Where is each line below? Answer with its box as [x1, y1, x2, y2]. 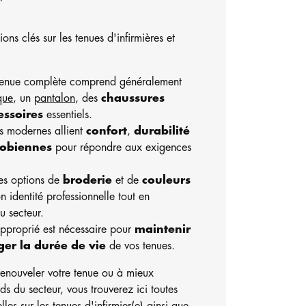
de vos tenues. [106, 240, 175, 252]
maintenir [135, 224, 191, 236]
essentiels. [43, 109, 92, 121]
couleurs [142, 175, 191, 186]
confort [86, 126, 127, 137]
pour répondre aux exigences [52, 142, 191, 154]
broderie [63, 175, 112, 186]
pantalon [34, 93, 75, 105]
